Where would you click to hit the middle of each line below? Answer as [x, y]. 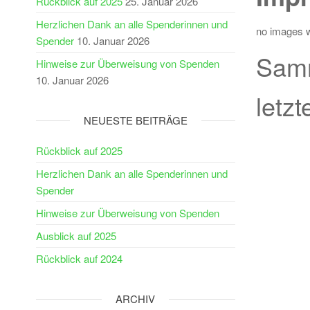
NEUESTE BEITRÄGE [135, 120]
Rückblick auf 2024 [79, 258]
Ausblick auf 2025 [76, 236]
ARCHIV [136, 299]
